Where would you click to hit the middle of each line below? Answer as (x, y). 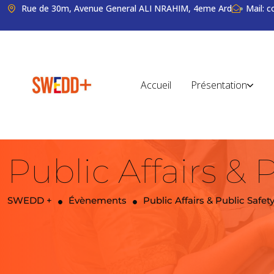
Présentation (219, 85)
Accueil (156, 85)
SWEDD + (30, 200)
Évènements (98, 200)
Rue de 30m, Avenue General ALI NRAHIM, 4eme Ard (125, 8)
